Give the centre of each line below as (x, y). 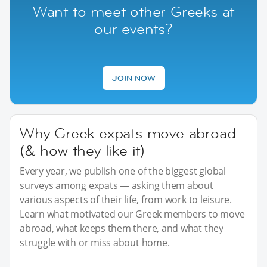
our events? (133, 29)
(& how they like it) (83, 150)
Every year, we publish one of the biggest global (123, 171)
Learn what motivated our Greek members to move (132, 214)
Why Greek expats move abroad (128, 133)
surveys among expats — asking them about (117, 185)
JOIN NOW (133, 78)
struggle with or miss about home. (95, 242)
